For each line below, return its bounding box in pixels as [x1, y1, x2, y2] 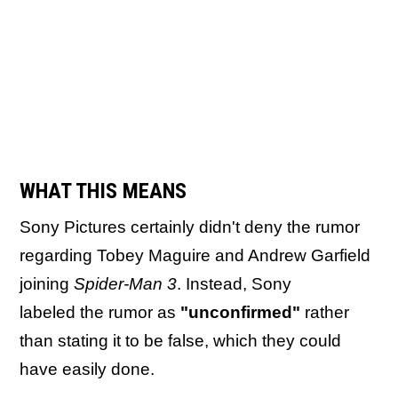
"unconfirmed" [180, 303, 300, 322]
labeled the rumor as [20, 303, 180, 322]
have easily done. [20, 360, 155, 378]
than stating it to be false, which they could [20, 331, 341, 350]
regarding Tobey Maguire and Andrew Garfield [20, 246, 370, 265]
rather [300, 303, 349, 322]
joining [20, 275, 74, 293]
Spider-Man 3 [74, 275, 177, 293]
